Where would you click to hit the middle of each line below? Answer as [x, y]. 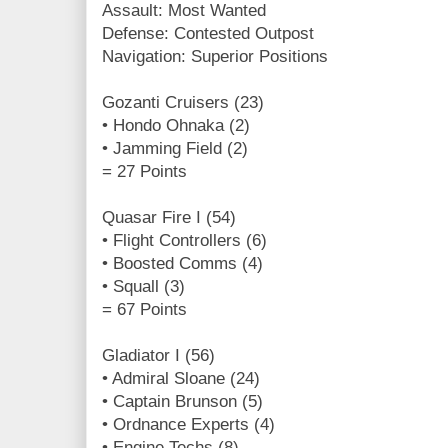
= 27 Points [144, 171]
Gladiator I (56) [158, 355]
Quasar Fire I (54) [169, 217]
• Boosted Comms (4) [182, 263]
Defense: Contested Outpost [208, 33]
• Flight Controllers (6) [184, 240]
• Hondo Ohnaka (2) [176, 125]
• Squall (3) [143, 286]
